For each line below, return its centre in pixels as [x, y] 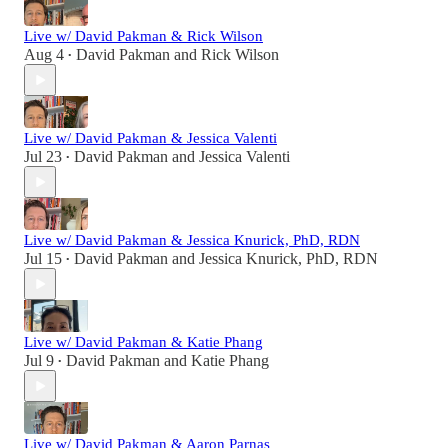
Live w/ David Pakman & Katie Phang [143, 342]
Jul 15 [43, 259]
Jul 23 [43, 157]
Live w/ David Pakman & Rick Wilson [143, 36]
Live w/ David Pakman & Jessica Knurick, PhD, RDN [192, 240]
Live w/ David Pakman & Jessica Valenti [150, 138]
